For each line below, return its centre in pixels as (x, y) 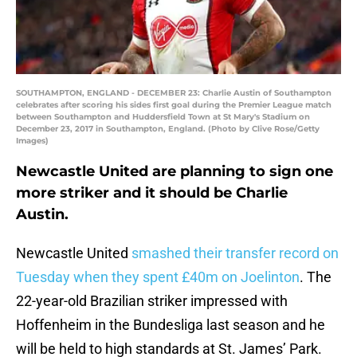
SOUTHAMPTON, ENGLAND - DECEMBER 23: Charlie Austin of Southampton (174, 93)
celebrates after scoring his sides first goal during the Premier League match (174, 105)
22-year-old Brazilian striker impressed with (152, 301)
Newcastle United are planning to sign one (175, 172)
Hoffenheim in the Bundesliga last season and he (171, 325)
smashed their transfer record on (235, 253)
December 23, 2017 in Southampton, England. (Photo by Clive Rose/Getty (168, 129)
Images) (32, 141)
